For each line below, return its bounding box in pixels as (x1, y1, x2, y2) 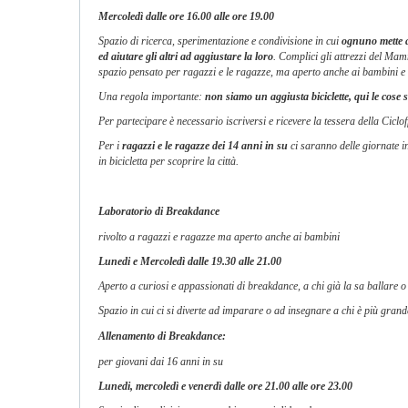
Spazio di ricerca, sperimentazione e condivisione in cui (98, 35, 342, 47)
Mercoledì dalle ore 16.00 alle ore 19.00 (98, 10, 274, 23)
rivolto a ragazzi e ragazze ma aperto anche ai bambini (98, 230, 340, 243)
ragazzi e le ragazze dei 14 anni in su (122, 139, 291, 152)
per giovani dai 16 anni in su (98, 355, 223, 368)
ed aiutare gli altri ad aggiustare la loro (98, 50, 273, 63)
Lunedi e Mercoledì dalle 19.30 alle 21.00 (98, 255, 281, 268)
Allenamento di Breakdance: (98, 330, 226, 342)
